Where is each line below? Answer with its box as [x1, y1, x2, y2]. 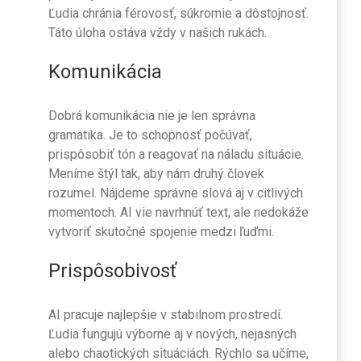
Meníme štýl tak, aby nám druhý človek [48, 165, 264, 181]
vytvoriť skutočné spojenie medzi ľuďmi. [48, 223, 274, 239]
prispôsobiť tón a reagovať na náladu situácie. [48, 146, 304, 162]
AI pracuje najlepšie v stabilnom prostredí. [48, 307, 283, 323]
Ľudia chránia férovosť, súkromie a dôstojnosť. [48, 5, 309, 21]
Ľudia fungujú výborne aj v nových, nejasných [48, 326, 297, 342]
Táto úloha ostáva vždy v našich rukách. [48, 24, 267, 40]
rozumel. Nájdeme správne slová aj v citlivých [48, 185, 303, 201]
